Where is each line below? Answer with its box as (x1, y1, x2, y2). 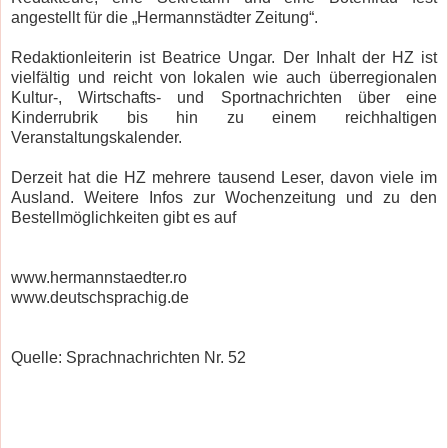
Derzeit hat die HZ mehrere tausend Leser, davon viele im (11, 168, 437, 186)
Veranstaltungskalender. (11, 128, 186, 146)
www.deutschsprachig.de (11, 288, 189, 306)
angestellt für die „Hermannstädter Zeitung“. (11, 8, 322, 26)
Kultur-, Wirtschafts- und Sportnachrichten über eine (11, 88, 437, 106)
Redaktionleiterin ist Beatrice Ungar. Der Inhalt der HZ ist (11, 48, 437, 66)
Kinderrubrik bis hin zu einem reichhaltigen (11, 108, 437, 126)
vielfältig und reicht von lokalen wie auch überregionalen (11, 68, 437, 86)
